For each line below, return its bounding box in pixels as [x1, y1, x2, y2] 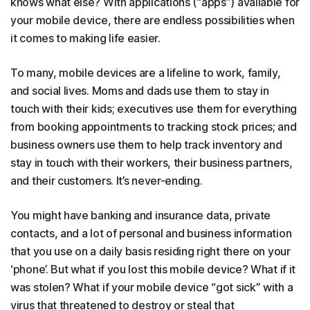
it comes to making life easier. [10, 31, 161, 46]
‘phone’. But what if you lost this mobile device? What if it [10, 262, 296, 277]
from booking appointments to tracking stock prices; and [10, 120, 297, 134]
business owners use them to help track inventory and [10, 138, 282, 152]
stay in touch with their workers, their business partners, [10, 156, 293, 170]
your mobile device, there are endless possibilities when [10, 13, 295, 28]
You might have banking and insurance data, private [10, 208, 271, 223]
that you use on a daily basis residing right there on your [10, 244, 291, 259]
